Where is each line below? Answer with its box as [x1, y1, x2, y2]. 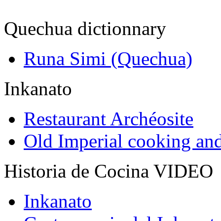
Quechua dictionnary [4, 18, 166, 39]
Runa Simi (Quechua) [24, 48, 192, 70]
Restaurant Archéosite [24, 108, 193, 130]
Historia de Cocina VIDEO [4, 160, 213, 182]
